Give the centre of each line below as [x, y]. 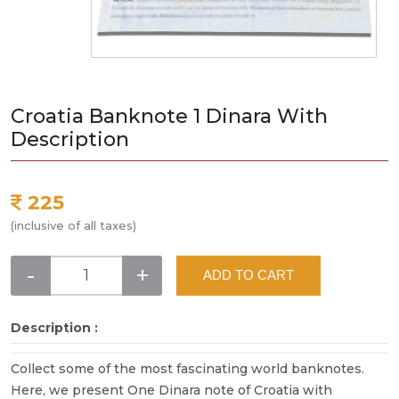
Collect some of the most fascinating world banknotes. [187, 368]
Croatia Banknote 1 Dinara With [169, 116]
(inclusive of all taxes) [73, 225]
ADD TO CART [248, 275]
